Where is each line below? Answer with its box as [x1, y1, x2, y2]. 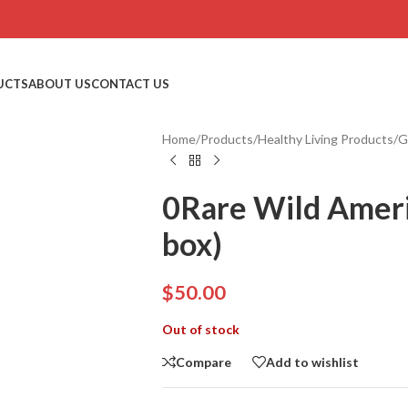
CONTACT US [90, 76, 169, 91]
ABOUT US [27, 76, 91, 91]
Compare [175, 353, 231, 370]
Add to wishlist [265, 353, 359, 370]
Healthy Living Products [257, 131, 393, 147]
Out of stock [161, 321, 240, 337]
